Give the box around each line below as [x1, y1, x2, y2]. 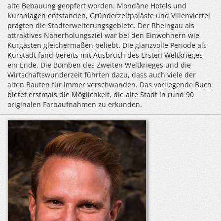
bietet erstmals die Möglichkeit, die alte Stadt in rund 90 [7, 90, 194, 99]
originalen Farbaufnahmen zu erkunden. [7, 100, 142, 109]
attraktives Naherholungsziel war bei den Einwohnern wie [7, 31, 199, 40]
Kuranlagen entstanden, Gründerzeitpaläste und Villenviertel [7, 11, 210, 20]
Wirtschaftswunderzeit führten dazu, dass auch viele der [7, 70, 196, 79]
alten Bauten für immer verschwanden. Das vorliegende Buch [7, 80, 212, 89]
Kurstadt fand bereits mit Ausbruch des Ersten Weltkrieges [7, 50, 203, 60]
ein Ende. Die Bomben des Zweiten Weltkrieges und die [7, 60, 191, 70]
